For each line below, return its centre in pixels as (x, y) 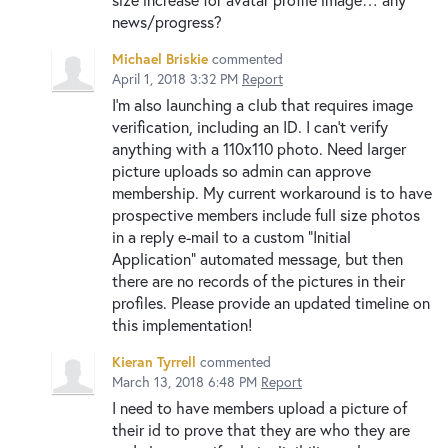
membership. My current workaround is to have (272, 192)
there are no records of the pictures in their (258, 280)
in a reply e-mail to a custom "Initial (231, 236)
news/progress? (167, 21)
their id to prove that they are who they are (261, 429)
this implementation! (182, 324)
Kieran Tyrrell (154, 361)
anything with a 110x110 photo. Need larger (259, 148)
